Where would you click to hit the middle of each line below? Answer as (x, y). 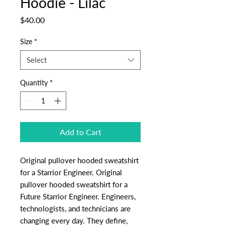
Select (37, 60)
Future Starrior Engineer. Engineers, (78, 196)
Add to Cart (80, 132)
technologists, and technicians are (75, 208)
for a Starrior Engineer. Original (71, 172)
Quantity (34, 83)
